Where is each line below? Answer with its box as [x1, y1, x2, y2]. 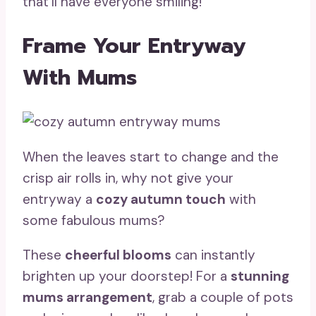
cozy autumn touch [96, 190, 226, 208]
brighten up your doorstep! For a [23, 267, 231, 285]
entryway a [23, 190, 96, 208]
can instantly [171, 245, 255, 264]
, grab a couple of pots [152, 288, 293, 306]
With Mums [23, 61, 137, 95]
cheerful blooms [65, 245, 171, 264]
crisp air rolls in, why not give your [23, 169, 233, 187]
